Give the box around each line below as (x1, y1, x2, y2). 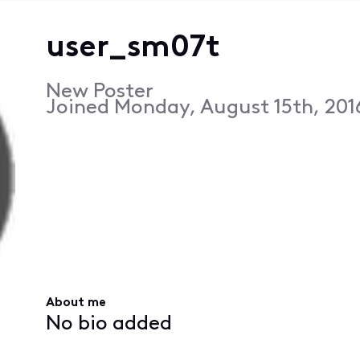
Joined (45, 97, 114, 118)
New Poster (45, 81, 153, 102)
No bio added (45, 313, 172, 334)
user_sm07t (45, 32, 220, 64)
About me (45, 297, 106, 310)
